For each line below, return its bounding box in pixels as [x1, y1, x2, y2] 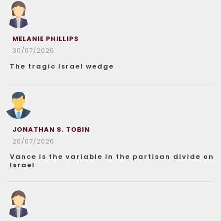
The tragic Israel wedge [10, 61, 114, 71]
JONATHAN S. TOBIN [12, 124, 90, 134]
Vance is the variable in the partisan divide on [10, 151, 214, 161]
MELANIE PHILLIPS [12, 34, 79, 43]
